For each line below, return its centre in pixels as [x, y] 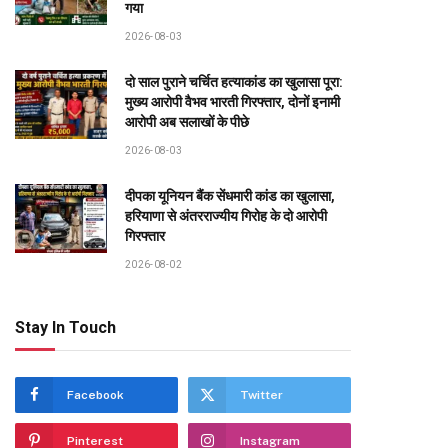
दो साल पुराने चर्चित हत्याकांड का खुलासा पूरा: [234, 82]
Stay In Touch [65, 327]
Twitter [261, 395]
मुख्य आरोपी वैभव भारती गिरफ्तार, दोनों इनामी [232, 102]
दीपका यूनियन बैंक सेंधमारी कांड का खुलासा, [230, 196]
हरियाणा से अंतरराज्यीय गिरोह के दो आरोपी [226, 216]
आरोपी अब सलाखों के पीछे [187, 122]
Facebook [95, 395]
